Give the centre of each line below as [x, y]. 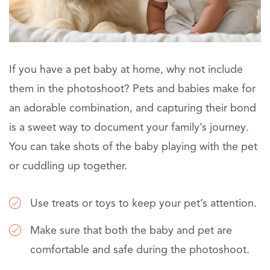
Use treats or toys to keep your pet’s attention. [143, 203]
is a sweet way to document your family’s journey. [129, 127]
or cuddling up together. [68, 166]
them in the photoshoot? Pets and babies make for [132, 89]
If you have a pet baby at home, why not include [126, 70]
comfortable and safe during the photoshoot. [140, 250]
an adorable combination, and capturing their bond [133, 108]
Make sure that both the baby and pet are [131, 231]
